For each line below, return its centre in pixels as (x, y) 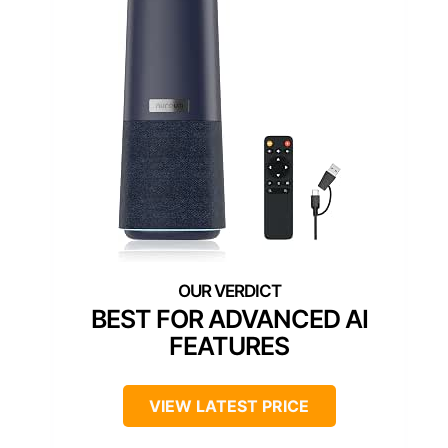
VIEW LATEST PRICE (229, 405)
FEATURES (229, 345)
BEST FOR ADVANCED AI (229, 318)
